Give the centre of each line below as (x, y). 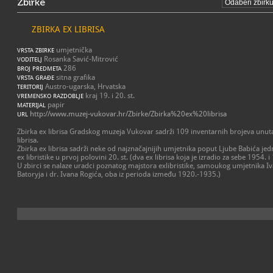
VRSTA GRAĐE (36, 78)
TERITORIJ (30, 87)
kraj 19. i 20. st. (109, 96)
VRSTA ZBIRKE (36, 50)
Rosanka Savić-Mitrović (80, 59)
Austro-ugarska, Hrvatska (84, 87)
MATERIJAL (31, 105)
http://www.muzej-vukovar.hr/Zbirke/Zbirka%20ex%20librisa (128, 114)
